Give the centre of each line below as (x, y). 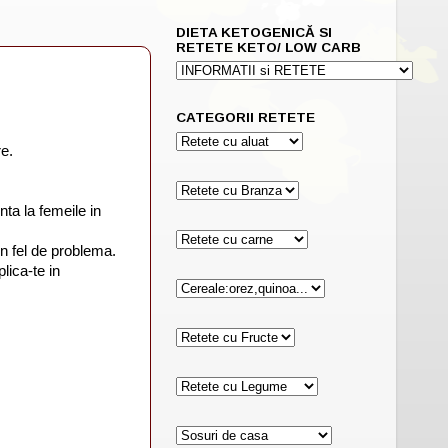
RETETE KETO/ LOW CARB (268, 47)
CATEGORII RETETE (245, 118)
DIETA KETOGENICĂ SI (254, 32)
